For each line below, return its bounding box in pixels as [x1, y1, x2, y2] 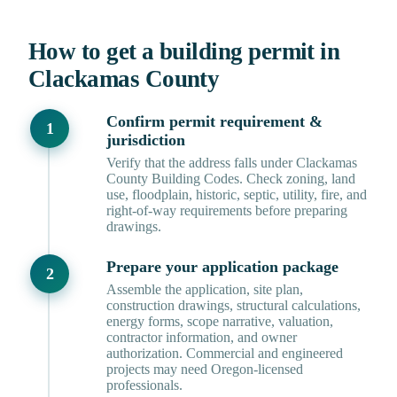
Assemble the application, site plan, [106, 282, 303, 298]
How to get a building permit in [28, 38, 340, 66]
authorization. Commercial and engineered [106, 346, 343, 362]
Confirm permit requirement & [106, 113, 323, 131]
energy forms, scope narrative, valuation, [106, 314, 333, 330]
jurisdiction [106, 131, 185, 150]
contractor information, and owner [106, 330, 297, 346]
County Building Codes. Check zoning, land [106, 171, 355, 187]
